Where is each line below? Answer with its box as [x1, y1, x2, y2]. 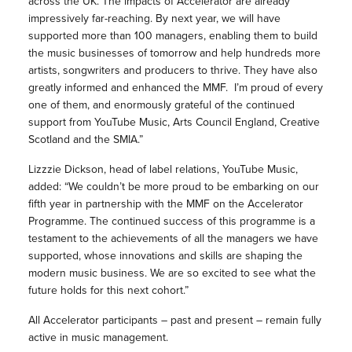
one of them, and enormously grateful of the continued [27, 97, 295, 113]
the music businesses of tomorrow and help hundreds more [27, 45, 321, 61]
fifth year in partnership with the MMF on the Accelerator [27, 196, 303, 212]
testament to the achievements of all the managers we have [27, 230, 318, 247]
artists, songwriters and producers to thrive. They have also [27, 62, 317, 79]
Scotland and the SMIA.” [27, 131, 143, 148]
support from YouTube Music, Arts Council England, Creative [27, 114, 320, 130]
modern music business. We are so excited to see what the [27, 265, 316, 281]
